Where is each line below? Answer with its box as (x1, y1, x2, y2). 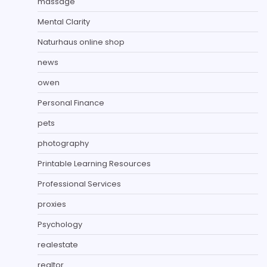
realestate (38, 238, 78, 250)
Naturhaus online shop (38, 36, 125, 48)
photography (38, 137, 89, 149)
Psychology (38, 218, 82, 230)
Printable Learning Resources (38, 157, 151, 169)
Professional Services (38, 178, 121, 190)
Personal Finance (38, 97, 104, 108)
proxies (38, 198, 66, 210)
